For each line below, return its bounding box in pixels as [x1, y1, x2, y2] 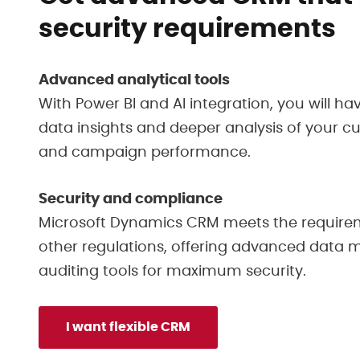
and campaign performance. [39, 145, 251, 160]
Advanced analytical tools [39, 72, 230, 88]
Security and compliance [39, 191, 223, 207]
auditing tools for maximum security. [39, 264, 306, 279]
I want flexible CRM [66, 320, 190, 333]
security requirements [39, 15, 336, 42]
